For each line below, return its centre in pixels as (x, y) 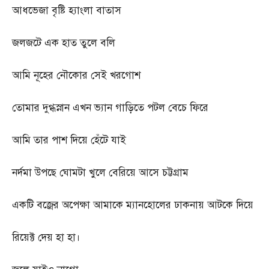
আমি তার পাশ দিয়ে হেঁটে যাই (69, 140)
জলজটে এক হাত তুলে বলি (64, 43)
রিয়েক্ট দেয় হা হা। (46, 237)
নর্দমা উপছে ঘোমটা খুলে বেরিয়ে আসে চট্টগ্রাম (100, 172)
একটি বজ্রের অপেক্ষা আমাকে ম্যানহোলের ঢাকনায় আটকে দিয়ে (133, 205)
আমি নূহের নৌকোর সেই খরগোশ (76, 75)
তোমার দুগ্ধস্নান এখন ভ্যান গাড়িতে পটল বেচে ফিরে (110, 107)
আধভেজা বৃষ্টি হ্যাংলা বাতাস (67, 10)
